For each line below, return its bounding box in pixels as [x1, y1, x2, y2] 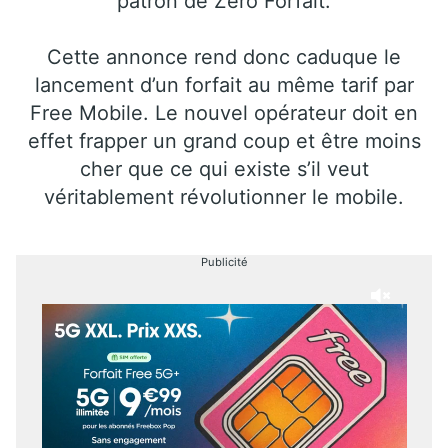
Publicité [200, 254, 248, 269]
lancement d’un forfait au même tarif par [34, 72, 414, 97]
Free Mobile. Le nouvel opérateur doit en [30, 100, 418, 125]
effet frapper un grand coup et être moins [27, 128, 421, 153]
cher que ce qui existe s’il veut [79, 156, 369, 181]
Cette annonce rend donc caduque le [47, 44, 401, 69]
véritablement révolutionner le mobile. [44, 184, 404, 209]
